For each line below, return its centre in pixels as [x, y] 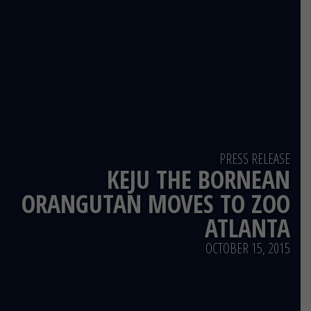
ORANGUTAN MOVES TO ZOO [156, 204]
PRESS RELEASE [255, 159]
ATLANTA [247, 228]
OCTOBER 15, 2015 [248, 249]
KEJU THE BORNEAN [199, 179]
